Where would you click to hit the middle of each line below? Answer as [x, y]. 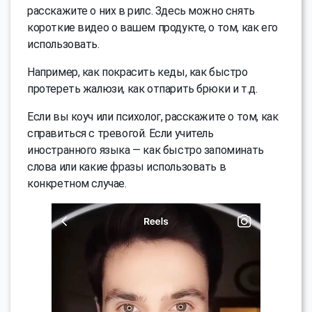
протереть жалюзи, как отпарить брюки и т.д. [142, 88]
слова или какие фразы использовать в [127, 166]
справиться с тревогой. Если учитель [120, 133]
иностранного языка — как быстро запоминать [146, 150]
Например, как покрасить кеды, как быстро [138, 72]
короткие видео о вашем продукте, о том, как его [153, 27]
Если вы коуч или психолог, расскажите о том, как [153, 116]
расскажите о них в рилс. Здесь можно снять [141, 10]
